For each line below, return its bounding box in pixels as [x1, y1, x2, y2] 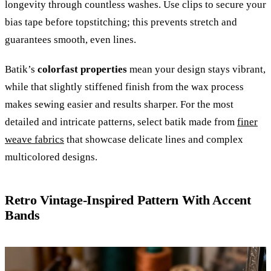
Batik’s [5, 63, 38, 75]
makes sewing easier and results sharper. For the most [5, 98, 233, 110]
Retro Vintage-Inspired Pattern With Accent [5, 192, 251, 207]
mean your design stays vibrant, [127, 63, 266, 75]
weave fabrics [5, 133, 64, 145]
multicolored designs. [5, 151, 97, 163]
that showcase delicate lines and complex [64, 133, 243, 145]
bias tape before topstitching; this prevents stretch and [5, 16, 237, 28]
